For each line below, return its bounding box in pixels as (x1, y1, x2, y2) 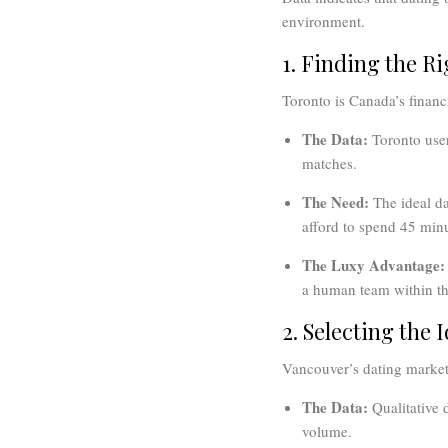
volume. (302, 421, 352, 442)
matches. (302, 153, 357, 174)
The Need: (302, 191, 369, 214)
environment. (282, 11, 365, 32)
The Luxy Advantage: (302, 254, 445, 277)
